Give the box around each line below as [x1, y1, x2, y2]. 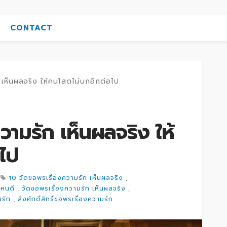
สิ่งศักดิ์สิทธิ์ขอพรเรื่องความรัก [18, 194, 113, 204]
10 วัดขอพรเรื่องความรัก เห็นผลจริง [9, 173, 123, 182]
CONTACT [10, 22, 53, 33]
